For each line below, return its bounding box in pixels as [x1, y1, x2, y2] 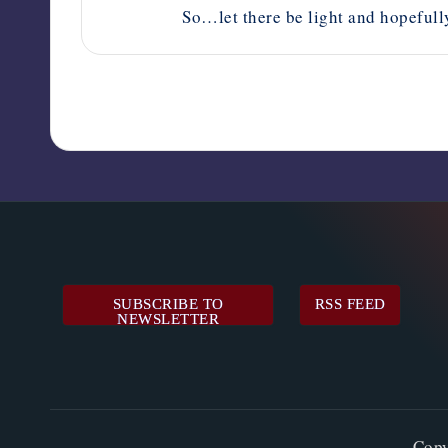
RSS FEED [314, 296, 386, 313]
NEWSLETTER [117, 311, 220, 328]
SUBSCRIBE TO [112, 296, 224, 313]
